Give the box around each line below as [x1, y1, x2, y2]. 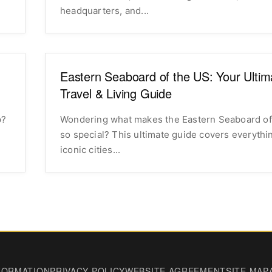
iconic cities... [60, 143, 121, 155]
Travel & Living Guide [60, 84, 172, 102]
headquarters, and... [60, 4, 149, 16]
